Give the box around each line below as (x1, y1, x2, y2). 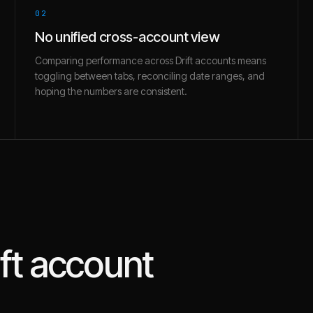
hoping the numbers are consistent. (35, 85, 187, 97)
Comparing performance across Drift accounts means (35, 54, 266, 66)
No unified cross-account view (35, 29, 220, 45)
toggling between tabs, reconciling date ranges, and (35, 70, 265, 82)
